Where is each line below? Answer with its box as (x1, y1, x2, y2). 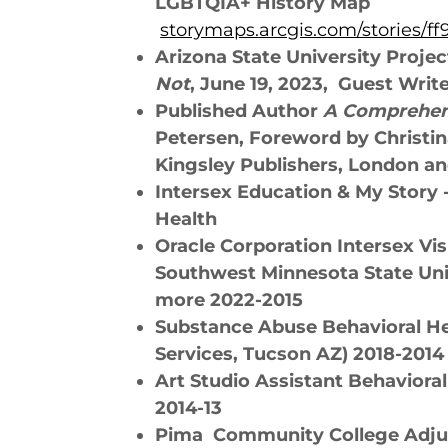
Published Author (155, 100, 324, 122)
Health (155, 208, 218, 230)
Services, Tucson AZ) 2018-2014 (155, 343, 445, 365)
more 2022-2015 (155, 289, 304, 311)
